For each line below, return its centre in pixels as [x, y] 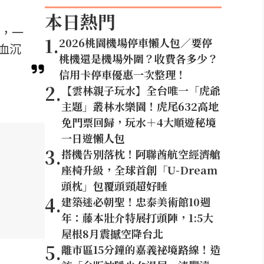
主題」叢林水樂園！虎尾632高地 [140, 106]
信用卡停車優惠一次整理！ [123, 74]
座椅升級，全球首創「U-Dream [139, 170]
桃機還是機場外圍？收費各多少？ [138, 58]
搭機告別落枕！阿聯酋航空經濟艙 [141, 154]
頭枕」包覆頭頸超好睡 [114, 186]
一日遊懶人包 [93, 138]
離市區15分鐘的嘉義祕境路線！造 [141, 249]
